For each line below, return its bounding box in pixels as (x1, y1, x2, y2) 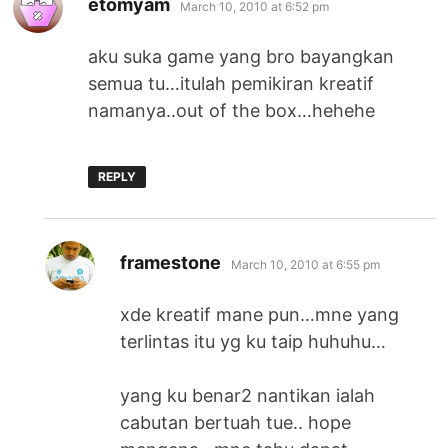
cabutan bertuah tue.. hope (120, 411, 352, 433)
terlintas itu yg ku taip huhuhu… (120, 330, 387, 352)
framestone (120, 251, 222, 273)
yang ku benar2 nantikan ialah (120, 384, 376, 406)
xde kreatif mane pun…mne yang (120, 303, 400, 325)
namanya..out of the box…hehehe (88, 99, 376, 121)
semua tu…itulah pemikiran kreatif (88, 72, 375, 94)
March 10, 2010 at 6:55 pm (231, 256, 381, 272)
